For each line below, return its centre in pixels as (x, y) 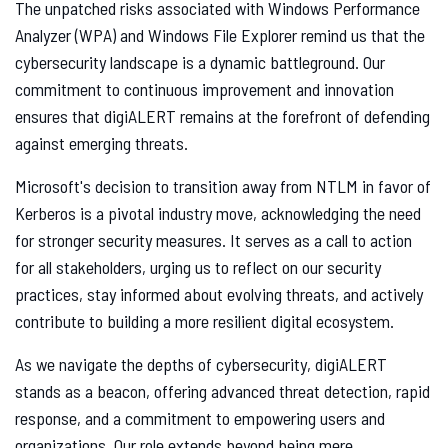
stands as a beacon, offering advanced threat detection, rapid (222, 391)
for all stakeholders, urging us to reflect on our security (198, 267)
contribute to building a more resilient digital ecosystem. (204, 321)
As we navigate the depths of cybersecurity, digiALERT (201, 364)
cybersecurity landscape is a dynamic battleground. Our (200, 62)
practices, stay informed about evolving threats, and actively (219, 294)
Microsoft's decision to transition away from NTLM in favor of (223, 186)
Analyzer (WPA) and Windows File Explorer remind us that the (220, 35)
